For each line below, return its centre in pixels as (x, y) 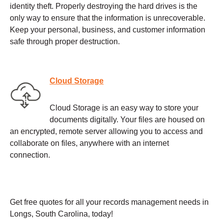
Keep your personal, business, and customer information (108, 30)
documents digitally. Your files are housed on (127, 119)
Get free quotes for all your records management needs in (109, 202)
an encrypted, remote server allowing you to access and (106, 131)
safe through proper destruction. (65, 41)
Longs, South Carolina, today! (61, 214)
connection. (30, 155)
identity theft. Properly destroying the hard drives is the (104, 6)
